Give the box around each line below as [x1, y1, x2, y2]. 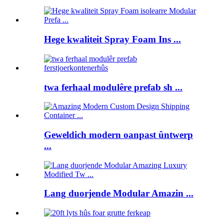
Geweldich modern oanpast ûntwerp [44, 129, 193, 140]
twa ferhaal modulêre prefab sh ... [44, 81, 182, 92]
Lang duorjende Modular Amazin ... [44, 188, 193, 199]
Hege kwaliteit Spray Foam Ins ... [44, 34, 181, 45]
